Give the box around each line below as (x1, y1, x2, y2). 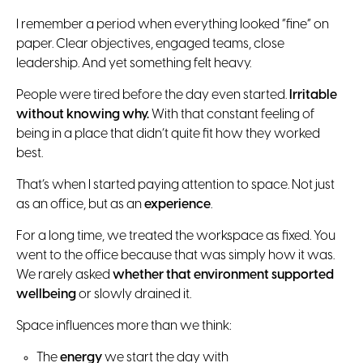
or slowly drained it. (76, 288, 191, 302)
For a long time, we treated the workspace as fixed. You (16, 229, 335, 244)
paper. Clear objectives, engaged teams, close (16, 37, 284, 52)
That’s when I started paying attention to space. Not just (16, 178, 335, 193)
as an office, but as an (16, 198, 144, 212)
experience (144, 198, 211, 212)
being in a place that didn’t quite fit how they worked (16, 127, 320, 142)
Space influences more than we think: (16, 319, 232, 334)
